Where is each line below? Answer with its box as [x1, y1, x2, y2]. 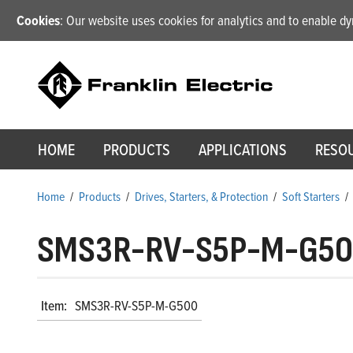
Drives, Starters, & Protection [135, 188, 268, 206]
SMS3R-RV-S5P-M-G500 [75, 295, 198, 316]
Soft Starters [282, 188, 340, 206]
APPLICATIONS [199, 139, 287, 162]
